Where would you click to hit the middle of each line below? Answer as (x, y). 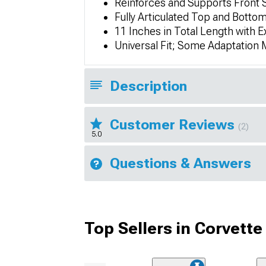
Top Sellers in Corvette (173, 228)
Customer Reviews (174, 124)
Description (148, 86)
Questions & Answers (180, 163)
